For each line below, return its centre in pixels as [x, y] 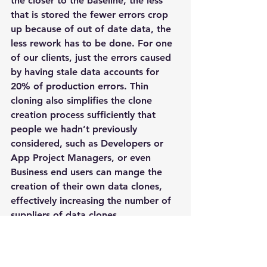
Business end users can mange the [88, 172]
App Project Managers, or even [82, 158]
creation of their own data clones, [88, 186]
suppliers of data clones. [65, 215]
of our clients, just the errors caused [92, 58]
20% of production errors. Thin [81, 86]
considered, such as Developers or [89, 143]
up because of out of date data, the [92, 29]
